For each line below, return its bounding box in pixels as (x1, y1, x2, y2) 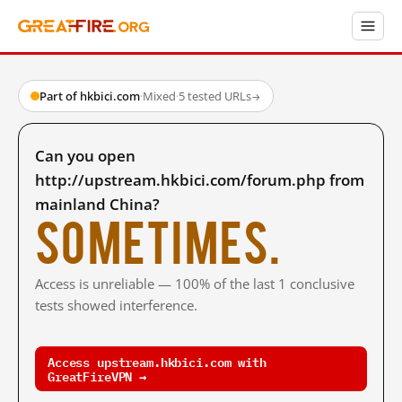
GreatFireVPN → (48, 365, 147, 386)
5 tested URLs (179, 88, 251, 104)
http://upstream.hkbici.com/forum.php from (35, 170, 364, 190)
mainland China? (35, 194, 160, 214)
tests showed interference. (35, 296, 197, 314)
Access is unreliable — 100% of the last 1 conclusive (35, 275, 354, 293)
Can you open (35, 145, 135, 166)
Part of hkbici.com (39, 88, 140, 104)
